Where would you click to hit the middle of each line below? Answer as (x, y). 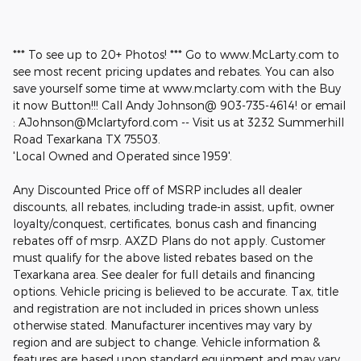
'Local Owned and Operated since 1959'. (122, 156)
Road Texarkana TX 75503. (87, 139)
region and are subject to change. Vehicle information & (166, 342)
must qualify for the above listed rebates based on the (163, 257)
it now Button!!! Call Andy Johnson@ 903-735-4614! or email (179, 105)
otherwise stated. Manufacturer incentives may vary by (162, 325)
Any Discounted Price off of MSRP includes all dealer (158, 189)
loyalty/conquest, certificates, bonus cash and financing (165, 223)
